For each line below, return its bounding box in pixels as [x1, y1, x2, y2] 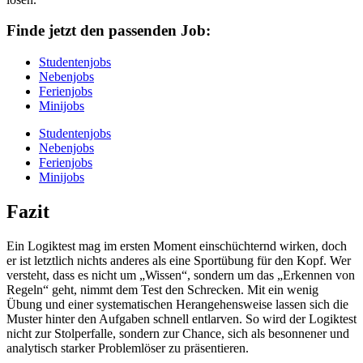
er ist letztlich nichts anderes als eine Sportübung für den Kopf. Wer [6, 253, 351, 267]
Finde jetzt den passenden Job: [6, 22, 211, 40]
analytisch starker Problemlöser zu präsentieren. [6, 340, 249, 355]
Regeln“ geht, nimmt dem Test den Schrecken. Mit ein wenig [6, 282, 318, 297]
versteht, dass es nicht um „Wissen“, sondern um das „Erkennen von [6, 267, 355, 282]
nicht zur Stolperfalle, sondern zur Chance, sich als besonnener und [6, 326, 349, 340]
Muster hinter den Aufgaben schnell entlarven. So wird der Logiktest [6, 311, 357, 326]
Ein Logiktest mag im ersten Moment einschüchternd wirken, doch [6, 238, 347, 253]
